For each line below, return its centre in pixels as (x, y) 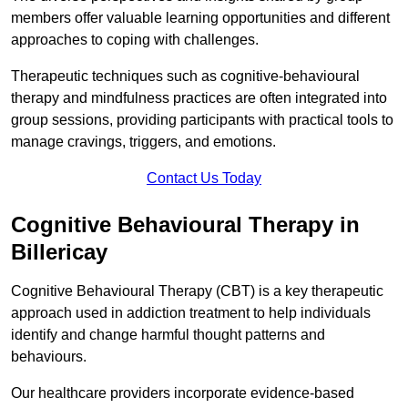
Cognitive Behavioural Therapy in (185, 224)
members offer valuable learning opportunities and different (200, 17)
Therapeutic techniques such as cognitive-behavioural (185, 76)
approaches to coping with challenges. (135, 39)
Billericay (59, 251)
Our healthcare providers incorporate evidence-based (183, 393)
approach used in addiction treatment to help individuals (191, 312)
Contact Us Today (204, 178)
